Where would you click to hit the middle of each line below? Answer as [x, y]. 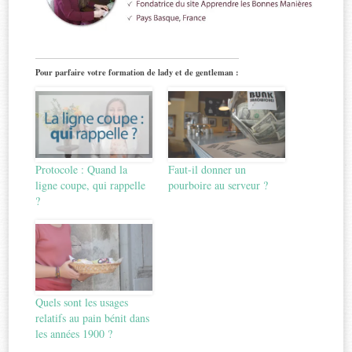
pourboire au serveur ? [218, 185]
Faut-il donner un [207, 170]
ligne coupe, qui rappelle [91, 185]
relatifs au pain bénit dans [93, 318]
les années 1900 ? [74, 334]
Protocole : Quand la [82, 170]
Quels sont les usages [82, 302]
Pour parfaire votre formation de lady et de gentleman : [137, 73]
